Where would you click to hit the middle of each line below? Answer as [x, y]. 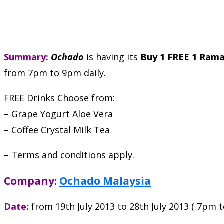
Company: [30, 180]
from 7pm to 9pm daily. [55, 73]
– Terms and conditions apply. [69, 155]
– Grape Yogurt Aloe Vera [58, 114]
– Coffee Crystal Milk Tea [57, 130]
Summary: [26, 57]
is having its [112, 57]
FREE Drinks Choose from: [59, 98]
